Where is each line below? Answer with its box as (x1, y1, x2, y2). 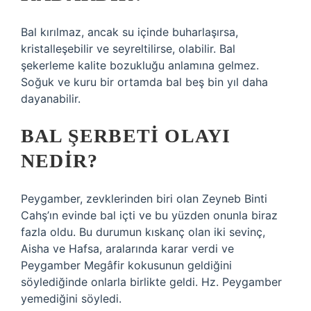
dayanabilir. (21, 92, 81, 106)
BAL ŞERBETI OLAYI (21, 125, 231, 146)
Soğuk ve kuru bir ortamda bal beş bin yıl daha (21, 75, 268, 89)
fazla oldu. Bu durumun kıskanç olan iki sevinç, (21, 225, 265, 239)
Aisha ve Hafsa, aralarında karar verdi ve (21, 242, 234, 255)
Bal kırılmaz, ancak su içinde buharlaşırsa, (21, 25, 238, 39)
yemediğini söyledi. (21, 292, 121, 305)
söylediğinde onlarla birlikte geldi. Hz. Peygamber (21, 275, 282, 289)
